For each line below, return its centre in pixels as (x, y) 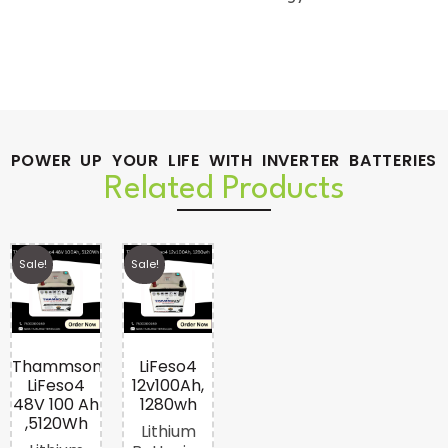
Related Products (224, 189)
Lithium (168, 431)
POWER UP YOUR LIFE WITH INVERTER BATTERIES (224, 160)
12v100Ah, (168, 385)
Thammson (57, 366)
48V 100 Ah (56, 404)
